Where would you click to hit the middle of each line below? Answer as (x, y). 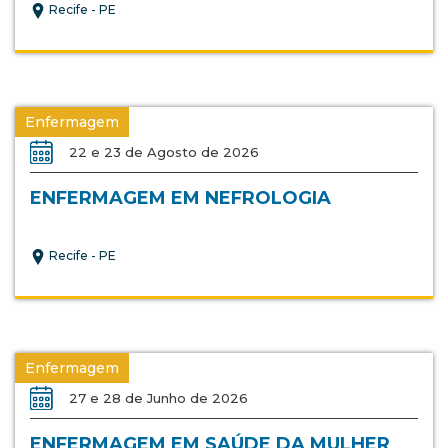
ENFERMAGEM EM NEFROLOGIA (180, 198)
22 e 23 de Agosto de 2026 (164, 152)
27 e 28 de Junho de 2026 (158, 398)
